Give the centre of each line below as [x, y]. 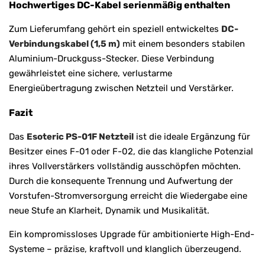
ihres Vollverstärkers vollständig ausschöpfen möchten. [125, 166]
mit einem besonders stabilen [182, 43]
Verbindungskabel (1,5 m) [64, 43]
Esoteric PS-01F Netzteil [80, 136]
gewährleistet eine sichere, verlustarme [91, 73]
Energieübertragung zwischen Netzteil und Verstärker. [121, 88]
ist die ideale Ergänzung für [192, 136]
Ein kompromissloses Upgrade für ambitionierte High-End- [132, 234]
